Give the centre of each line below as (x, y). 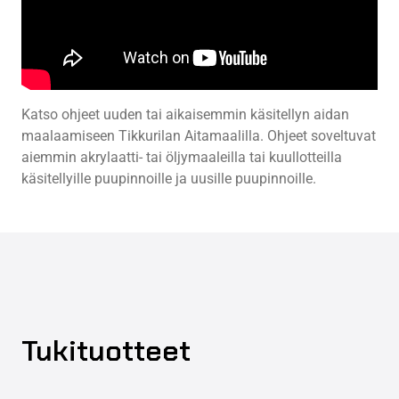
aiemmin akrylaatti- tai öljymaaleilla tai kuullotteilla (182, 157)
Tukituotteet (106, 350)
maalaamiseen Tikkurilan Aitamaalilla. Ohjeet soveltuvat (199, 135)
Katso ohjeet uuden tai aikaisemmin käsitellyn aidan (185, 114)
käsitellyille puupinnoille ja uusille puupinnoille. (169, 178)
